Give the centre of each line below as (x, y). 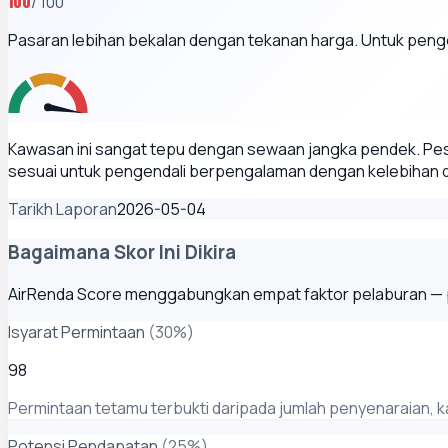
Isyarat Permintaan (76, 332)
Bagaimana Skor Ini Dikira (122, 251)
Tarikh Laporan (62, 208)
